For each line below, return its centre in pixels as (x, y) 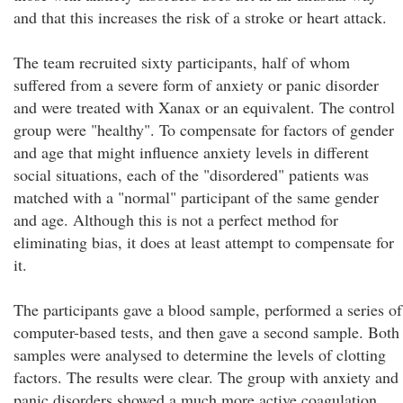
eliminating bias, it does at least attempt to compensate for (204, 242)
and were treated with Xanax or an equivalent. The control (204, 107)
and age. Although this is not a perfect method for (176, 219)
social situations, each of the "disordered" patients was (191, 175)
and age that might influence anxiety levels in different (191, 152)
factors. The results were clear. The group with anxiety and (206, 377)
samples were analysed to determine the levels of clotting (200, 354)
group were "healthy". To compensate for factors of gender (204, 130)
